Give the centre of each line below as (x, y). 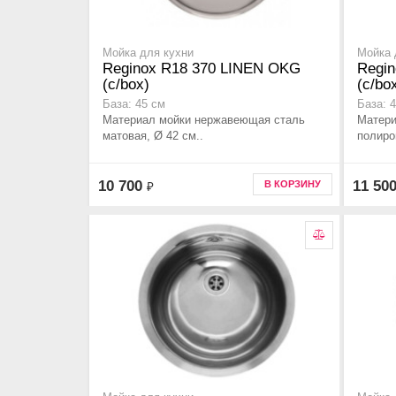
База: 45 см (134, 105)
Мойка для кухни (148, 53)
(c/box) (126, 85)
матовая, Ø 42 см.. (153, 136)
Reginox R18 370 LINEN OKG (202, 69)
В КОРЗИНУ (293, 184)
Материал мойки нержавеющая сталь (204, 120)
